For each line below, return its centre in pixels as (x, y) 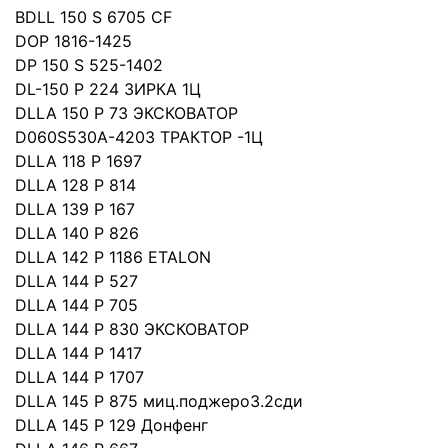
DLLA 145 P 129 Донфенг (111, 425)
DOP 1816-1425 (73, 41)
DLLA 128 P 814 (75, 185)
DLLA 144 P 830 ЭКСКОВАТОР (132, 329)
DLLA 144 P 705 (76, 305)
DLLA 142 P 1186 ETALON (113, 257)
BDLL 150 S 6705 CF (93, 17)
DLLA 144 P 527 (76, 281)
